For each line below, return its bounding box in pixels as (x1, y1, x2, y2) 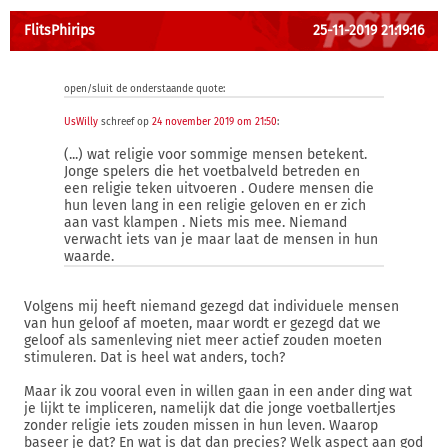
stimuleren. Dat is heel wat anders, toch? (24, 349, 285, 366)
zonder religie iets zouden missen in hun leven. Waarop (24, 417, 378, 434)
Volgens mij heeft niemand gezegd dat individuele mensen (24, 298, 399, 315)
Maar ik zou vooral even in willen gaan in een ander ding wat (24, 383, 412, 400)
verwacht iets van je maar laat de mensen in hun (64, 231, 378, 248)
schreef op (98, 116, 152, 128)
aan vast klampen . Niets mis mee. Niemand (64, 214, 347, 231)
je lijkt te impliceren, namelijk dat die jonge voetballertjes (24, 400, 396, 417)
